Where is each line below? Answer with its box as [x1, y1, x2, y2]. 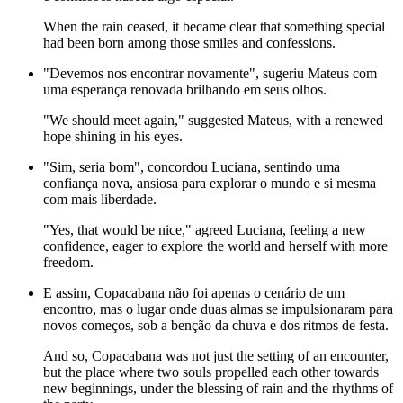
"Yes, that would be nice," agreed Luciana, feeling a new [43, 222, 366, 238]
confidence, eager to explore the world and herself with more [43, 238, 388, 255]
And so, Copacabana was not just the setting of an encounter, [43, 348, 389, 364]
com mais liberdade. [43, 192, 157, 208]
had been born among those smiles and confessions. [43, 35, 336, 51]
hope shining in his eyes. [43, 129, 183, 145]
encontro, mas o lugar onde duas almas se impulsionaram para [43, 301, 393, 318]
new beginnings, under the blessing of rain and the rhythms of [43, 381, 393, 397]
